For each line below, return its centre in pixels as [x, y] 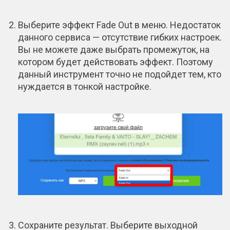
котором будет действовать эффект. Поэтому [116, 62]
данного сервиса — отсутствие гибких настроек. [120, 37]
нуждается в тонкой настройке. [85, 86]
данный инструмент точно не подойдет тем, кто [120, 74]
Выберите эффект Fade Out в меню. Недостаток [119, 25]
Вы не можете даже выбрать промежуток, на [114, 49]
